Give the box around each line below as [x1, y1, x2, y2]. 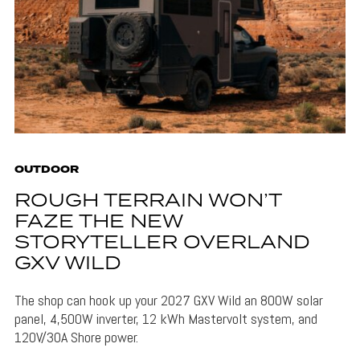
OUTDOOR [14, 162, 79, 178]
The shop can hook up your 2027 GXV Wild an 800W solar [14, 290, 323, 309]
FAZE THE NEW [14, 207, 182, 236]
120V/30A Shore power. [14, 327, 138, 346]
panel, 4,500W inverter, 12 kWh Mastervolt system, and [14, 309, 317, 328]
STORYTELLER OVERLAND [14, 228, 310, 257]
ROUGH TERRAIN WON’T [14, 186, 281, 215]
